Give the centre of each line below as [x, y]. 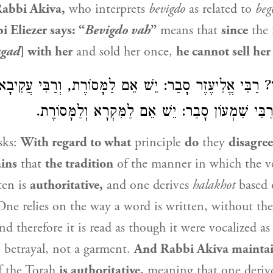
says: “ [66, 30]
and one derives [148, 185]
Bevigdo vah [118, 30]
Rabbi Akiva [194, 249]
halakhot [214, 185]
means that [189, 30]
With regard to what [76, 143]
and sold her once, [124, 52]
